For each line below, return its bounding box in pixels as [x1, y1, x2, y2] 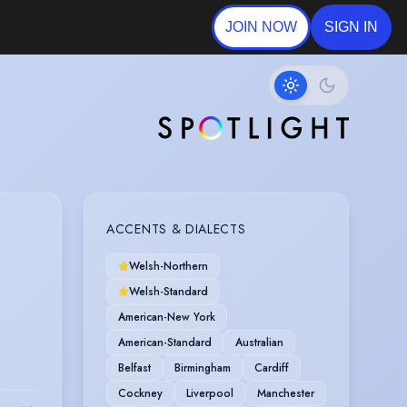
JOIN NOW [224, 19, 297, 35]
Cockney [118, 384, 163, 402]
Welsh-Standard [129, 283, 208, 300]
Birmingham [174, 359, 231, 376]
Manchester [257, 384, 314, 402]
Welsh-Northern [129, 257, 208, 274]
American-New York [118, 308, 215, 325]
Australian [235, 333, 283, 351]
